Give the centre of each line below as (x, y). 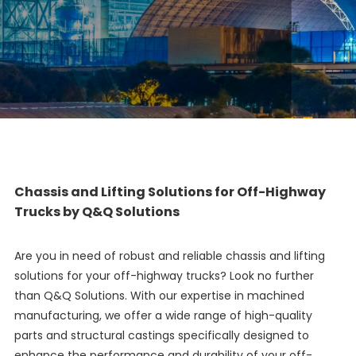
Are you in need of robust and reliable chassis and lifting (169, 256)
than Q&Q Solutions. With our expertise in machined (159, 296)
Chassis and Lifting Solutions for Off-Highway (170, 192)
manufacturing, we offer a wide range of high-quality (163, 316)
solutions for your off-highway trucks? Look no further (164, 276)
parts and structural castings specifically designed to (161, 336)
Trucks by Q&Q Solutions (97, 212)
